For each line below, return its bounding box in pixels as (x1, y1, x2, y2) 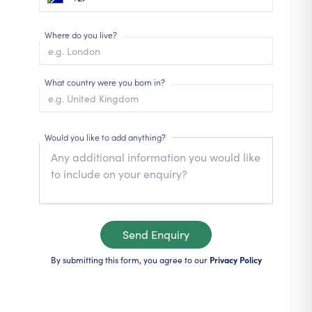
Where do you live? (45, 29, 117, 40)
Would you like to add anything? (45, 131, 166, 143)
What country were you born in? (45, 76, 165, 88)
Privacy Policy (209, 254, 262, 265)
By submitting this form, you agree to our (50, 254, 208, 265)
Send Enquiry (123, 227, 189, 242)
